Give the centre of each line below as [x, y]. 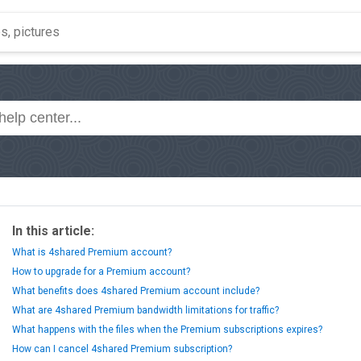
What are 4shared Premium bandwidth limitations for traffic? [145, 310]
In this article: [53, 231]
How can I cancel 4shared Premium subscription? [122, 349]
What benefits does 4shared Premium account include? [136, 291]
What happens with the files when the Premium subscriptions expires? [167, 330]
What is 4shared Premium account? [92, 252]
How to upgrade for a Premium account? [101, 272]
